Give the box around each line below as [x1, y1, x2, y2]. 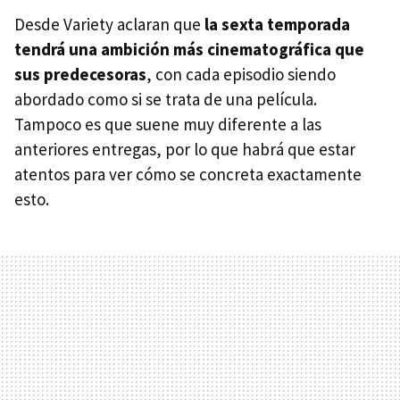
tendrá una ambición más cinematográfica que [14, 38, 364, 61]
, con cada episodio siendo [146, 63, 336, 86]
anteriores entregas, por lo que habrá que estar [14, 138, 355, 161]
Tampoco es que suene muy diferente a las [14, 113, 321, 136]
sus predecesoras [14, 63, 146, 86]
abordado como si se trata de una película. [14, 88, 317, 111]
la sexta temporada [204, 13, 350, 36]
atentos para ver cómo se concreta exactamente [14, 163, 362, 186]
